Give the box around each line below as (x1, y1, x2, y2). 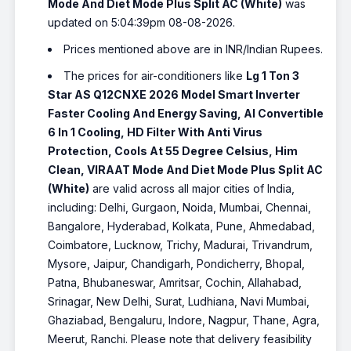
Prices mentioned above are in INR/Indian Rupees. (63, 42, 324, 56)
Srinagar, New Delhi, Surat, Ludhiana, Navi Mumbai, (48, 295, 310, 309)
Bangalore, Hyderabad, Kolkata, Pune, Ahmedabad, (48, 219, 316, 233)
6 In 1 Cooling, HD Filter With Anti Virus (48, 125, 263, 139)
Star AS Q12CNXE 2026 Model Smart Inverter (48, 88, 301, 102)
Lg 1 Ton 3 (246, 69, 300, 83)
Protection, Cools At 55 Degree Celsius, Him (48, 144, 299, 158)
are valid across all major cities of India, (89, 182, 295, 196)
